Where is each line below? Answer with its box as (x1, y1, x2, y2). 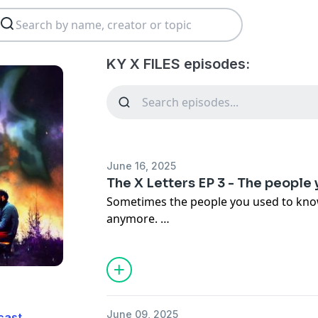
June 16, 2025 (106, 160, 177, 172)
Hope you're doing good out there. (106, 262, 295, 278)
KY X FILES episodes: (106, 55, 251, 72)
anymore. (106, 211, 161, 226)
